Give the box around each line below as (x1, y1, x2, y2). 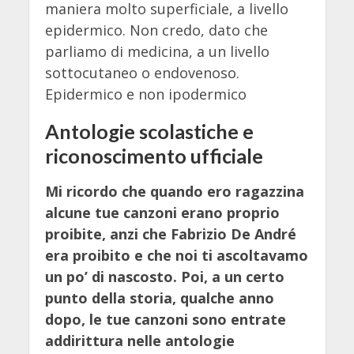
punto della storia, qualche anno (44, 288, 274, 308)
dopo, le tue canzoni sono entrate (44, 310, 286, 330)
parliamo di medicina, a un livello (44, 42, 269, 62)
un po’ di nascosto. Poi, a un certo (44, 267, 284, 287)
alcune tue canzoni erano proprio (44, 203, 280, 223)
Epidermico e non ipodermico (44, 85, 247, 104)
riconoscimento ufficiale (44, 144, 263, 168)
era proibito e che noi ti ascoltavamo (44, 246, 308, 265)
